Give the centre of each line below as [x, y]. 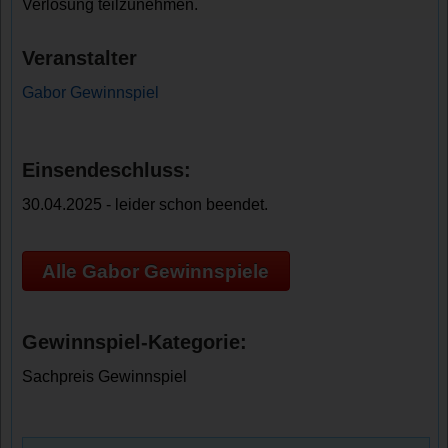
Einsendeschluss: [107, 170]
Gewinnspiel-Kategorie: [135, 342]
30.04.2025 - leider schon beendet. [145, 204]
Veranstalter [80, 58]
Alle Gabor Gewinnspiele [156, 271]
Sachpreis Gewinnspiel [105, 377]
